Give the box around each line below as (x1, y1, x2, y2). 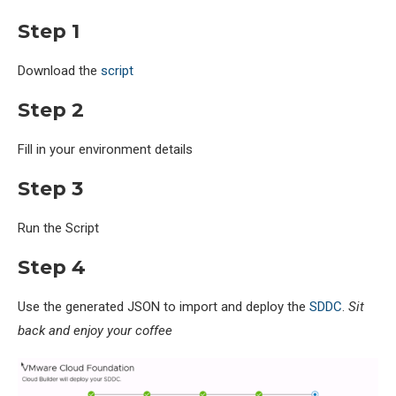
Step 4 (18, 255, 86, 279)
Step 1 (18, 19, 80, 43)
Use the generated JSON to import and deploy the (18, 298, 309, 315)
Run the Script (18, 219, 99, 236)
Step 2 (18, 97, 84, 122)
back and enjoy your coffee (18, 322, 172, 339)
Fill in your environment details (18, 141, 193, 157)
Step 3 (18, 176, 83, 201)
